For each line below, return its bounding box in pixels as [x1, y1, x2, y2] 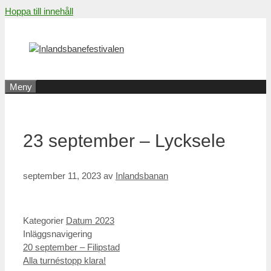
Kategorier [23, 215, 66, 226]
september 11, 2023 [23, 170, 101, 181]
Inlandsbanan [116, 170, 168, 181]
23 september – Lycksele [23, 130, 226, 151]
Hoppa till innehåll [5, 6, 73, 16]
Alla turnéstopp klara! [23, 255, 106, 266]
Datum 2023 [66, 215, 114, 226]
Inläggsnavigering [23, 228, 92, 239]
